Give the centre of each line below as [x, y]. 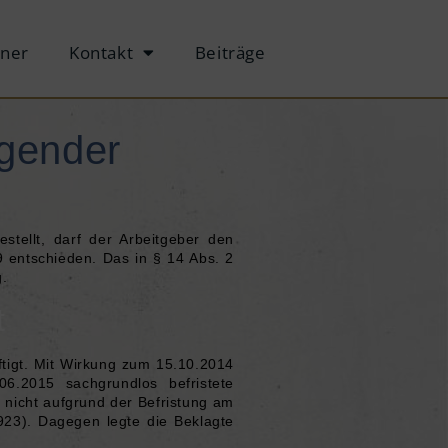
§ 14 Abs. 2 [193, 258]
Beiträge [230, 52]
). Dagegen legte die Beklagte [127, 421]
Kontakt [101, 52]
